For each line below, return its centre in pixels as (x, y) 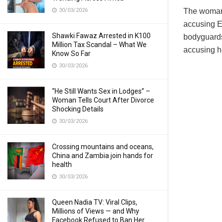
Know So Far (71, 54)
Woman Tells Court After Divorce (103, 100)
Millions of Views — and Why (96, 211)
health (62, 165)
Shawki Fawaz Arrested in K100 (101, 36)
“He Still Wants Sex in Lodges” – (101, 91)
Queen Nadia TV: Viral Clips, (95, 202)
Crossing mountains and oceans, (103, 147)
